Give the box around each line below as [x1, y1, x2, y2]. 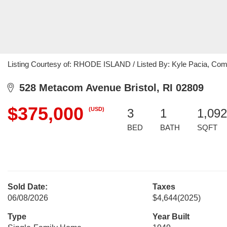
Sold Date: [8, 182, 48, 191]
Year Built [152, 212, 190, 221]
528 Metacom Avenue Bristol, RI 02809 [13, 82, 204, 93]
